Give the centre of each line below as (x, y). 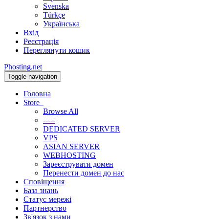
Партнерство (45, 208)
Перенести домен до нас (84, 173)
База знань (41, 190)
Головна (37, 94)
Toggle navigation (33, 77)
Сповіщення (44, 182)
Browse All (61, 111)
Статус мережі (47, 199)
